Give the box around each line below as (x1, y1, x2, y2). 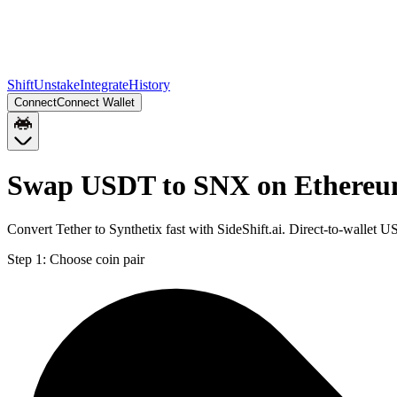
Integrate (80, 77, 128, 92)
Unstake (34, 77, 80, 92)
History (128, 77, 170, 92)
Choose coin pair (50, 251, 144, 267)
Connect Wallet (57, 96, 135, 109)
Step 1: (7, 251, 46, 267)
